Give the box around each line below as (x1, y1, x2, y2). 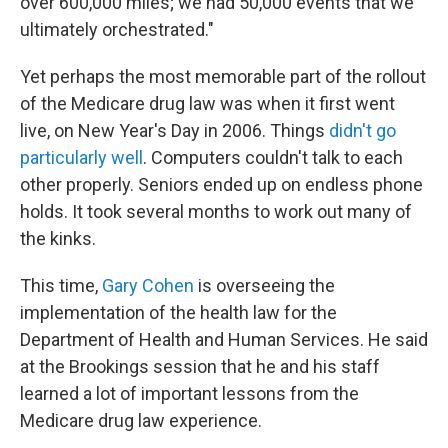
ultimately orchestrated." (20, 19, 214, 41)
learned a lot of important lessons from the (20, 383, 359, 405)
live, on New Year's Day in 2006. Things (20, 120, 329, 142)
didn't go (329, 120, 396, 142)
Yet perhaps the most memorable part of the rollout (20, 66, 426, 88)
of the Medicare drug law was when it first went (20, 93, 395, 115)
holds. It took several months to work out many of (20, 201, 412, 223)
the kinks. (20, 228, 96, 250)
